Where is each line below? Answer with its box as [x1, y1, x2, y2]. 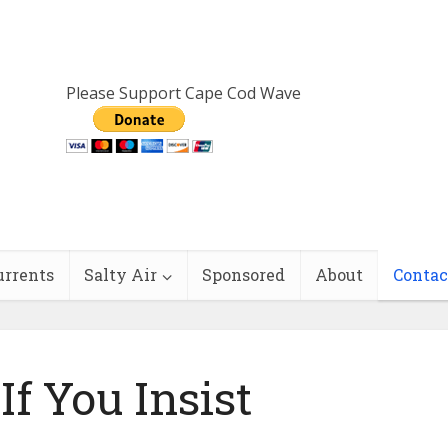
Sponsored [202, 264, 285, 285]
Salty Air [84, 264, 157, 285]
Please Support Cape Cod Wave [66, 82, 301, 104]
